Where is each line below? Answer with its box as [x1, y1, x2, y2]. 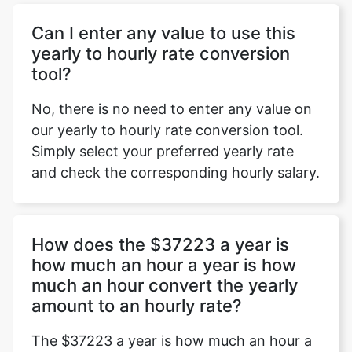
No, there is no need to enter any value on [31, 101, 312, 117]
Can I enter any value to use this [31, 23, 295, 43]
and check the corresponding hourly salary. [31, 164, 320, 181]
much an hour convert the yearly [31, 275, 298, 295]
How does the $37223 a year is [31, 234, 289, 255]
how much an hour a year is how [31, 255, 296, 275]
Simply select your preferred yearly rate [31, 143, 294, 159]
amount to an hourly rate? [31, 295, 242, 316]
